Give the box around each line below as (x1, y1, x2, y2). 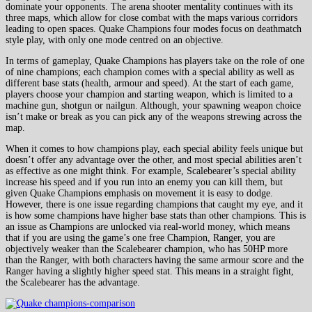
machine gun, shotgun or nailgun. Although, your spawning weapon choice (6, 100, 301, 111)
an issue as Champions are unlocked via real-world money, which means (6, 221, 290, 232)
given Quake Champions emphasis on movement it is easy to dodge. (6, 187, 273, 198)
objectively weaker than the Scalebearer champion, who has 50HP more (6, 243, 288, 254)
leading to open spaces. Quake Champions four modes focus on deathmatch (6, 23, 302, 34)
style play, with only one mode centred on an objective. (6, 34, 224, 45)
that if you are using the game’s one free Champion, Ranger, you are (6, 232, 275, 243)
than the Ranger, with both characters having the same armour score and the (6, 254, 304, 265)
